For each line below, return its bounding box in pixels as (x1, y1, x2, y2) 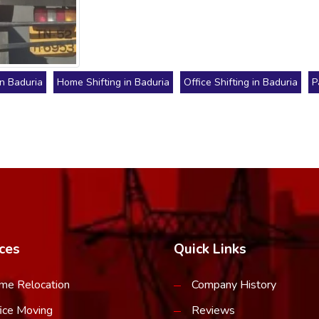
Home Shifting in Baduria (57, 75, 169, 89)
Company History (192, 276, 276, 293)
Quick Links (174, 239, 246, 258)
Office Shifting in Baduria (184, 75, 298, 89)
